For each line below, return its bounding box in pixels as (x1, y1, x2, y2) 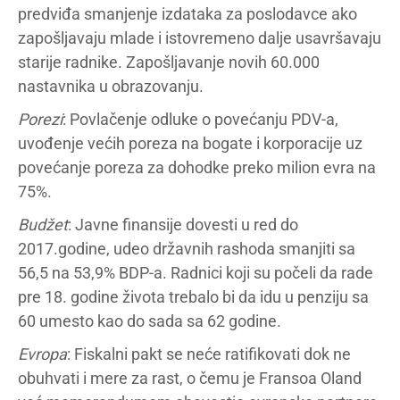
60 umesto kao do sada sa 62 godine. (18, 311, 281, 330)
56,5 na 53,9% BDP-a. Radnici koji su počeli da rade (18, 262, 373, 282)
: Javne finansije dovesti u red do (68, 214, 298, 234)
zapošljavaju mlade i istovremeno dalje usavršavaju (18, 28, 381, 47)
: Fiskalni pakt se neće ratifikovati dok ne (67, 344, 351, 363)
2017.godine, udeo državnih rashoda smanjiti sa (18, 238, 355, 258)
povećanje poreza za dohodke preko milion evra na (18, 157, 376, 177)
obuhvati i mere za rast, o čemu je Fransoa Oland (18, 368, 362, 387)
